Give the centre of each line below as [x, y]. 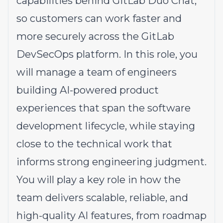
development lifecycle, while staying [106, 126]
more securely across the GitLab [95, 36]
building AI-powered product [88, 90]
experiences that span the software [104, 108]
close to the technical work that [94, 144]
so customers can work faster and [99, 18]
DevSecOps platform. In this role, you [107, 54]
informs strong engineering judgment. [111, 162]
